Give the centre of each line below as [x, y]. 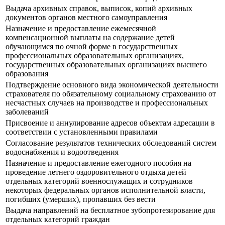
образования [27, 74]
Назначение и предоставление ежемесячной [81, 29]
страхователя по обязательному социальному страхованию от [111, 94]
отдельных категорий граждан [58, 219]
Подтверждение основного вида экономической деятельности [112, 85]
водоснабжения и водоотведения [62, 152]
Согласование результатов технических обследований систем [111, 143]
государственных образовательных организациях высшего [106, 65]
